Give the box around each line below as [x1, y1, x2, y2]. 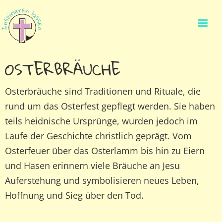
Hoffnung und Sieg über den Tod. [5, 189, 144, 201]
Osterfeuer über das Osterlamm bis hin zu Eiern [5, 145, 205, 157]
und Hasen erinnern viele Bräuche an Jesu [5, 160, 180, 171]
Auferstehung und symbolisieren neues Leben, [5, 174, 199, 186]
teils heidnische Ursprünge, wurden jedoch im [5, 115, 198, 127]
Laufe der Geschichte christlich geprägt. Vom [5, 130, 192, 142]
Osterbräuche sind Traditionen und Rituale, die [5, 85, 201, 97]
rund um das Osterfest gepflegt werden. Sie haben [5, 100, 215, 112]
